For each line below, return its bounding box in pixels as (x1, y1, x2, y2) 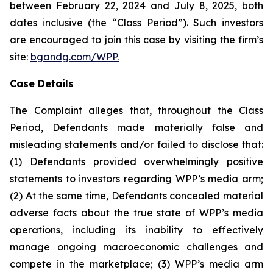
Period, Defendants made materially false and (10, 121, 263, 133)
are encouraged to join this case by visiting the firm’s (10, 34, 263, 46)
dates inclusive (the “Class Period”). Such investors (10, 16, 263, 29)
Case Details (10, 77, 74, 90)
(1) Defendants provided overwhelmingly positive (10, 155, 263, 168)
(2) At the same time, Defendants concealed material (10, 190, 263, 202)
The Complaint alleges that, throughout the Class (10, 104, 263, 116)
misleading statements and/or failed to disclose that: (10, 138, 263, 151)
